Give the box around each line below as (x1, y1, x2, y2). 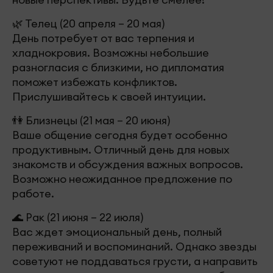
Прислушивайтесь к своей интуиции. (12, 89, 206, 104)
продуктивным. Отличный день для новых (12, 142, 230, 157)
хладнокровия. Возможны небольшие (12, 45, 209, 60)
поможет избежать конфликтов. (12, 74, 177, 89)
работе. (12, 186, 54, 200)
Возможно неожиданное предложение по (12, 171, 232, 186)
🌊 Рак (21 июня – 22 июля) (12, 210, 143, 224)
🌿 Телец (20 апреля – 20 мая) (12, 16, 165, 30)
